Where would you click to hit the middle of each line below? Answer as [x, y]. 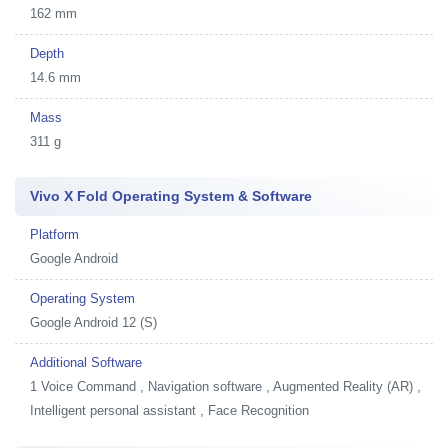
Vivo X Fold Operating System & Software [171, 196]
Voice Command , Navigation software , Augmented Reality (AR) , [231, 386]
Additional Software [86, 362]
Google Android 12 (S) [93, 322]
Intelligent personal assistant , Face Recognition [169, 410]
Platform [54, 234]
